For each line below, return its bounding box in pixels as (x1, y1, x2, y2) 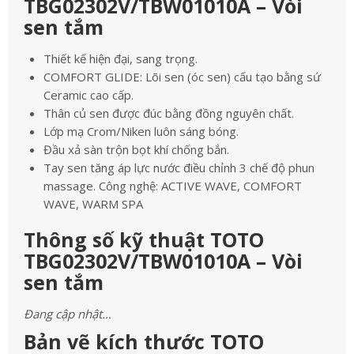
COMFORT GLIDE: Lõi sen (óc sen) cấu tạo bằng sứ (43, 69, 321, 85)
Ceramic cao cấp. (43, 87, 134, 103)
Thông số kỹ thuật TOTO (24, 226, 264, 253)
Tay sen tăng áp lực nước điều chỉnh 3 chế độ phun (43, 160, 314, 175)
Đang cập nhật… (24, 306, 111, 322)
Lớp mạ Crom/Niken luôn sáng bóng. (43, 123, 239, 139)
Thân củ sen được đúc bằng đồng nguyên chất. (43, 105, 294, 121)
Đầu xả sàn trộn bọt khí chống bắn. (43, 141, 229, 157)
